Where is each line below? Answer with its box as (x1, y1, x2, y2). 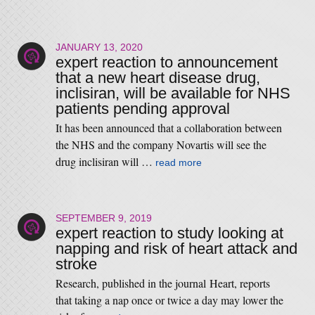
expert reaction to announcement (55, 53, 278, 71)
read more (155, 157, 202, 168)
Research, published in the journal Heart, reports (55, 276, 270, 290)
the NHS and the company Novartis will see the (55, 137, 266, 152)
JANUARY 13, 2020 (55, 41, 143, 53)
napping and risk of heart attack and (55, 240, 297, 257)
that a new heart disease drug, (55, 69, 260, 86)
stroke (55, 255, 97, 273)
